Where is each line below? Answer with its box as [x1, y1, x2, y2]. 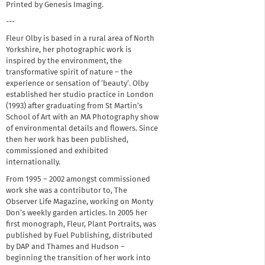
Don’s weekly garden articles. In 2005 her [6, 209, 147, 217]
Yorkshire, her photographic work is [6, 46, 131, 54]
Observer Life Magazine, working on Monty [6, 198, 153, 206]
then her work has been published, [6, 136, 128, 144]
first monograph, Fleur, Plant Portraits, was [6, 220, 156, 228]
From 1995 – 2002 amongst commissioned [6, 175, 150, 183]
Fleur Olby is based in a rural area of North [6, 35, 154, 43]
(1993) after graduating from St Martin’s [6, 102, 143, 111]
